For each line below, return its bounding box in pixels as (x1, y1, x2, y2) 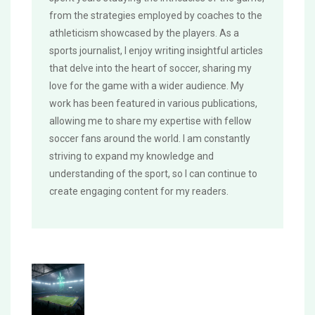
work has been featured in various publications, (49, 98, 257, 110)
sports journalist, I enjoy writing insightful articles (49, 45, 263, 57)
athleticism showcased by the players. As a (49, 27, 239, 39)
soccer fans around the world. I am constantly (49, 133, 250, 145)
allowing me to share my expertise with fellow (49, 115, 252, 127)
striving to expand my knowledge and (49, 150, 214, 162)
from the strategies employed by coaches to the (49, 10, 262, 22)
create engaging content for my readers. (49, 186, 229, 198)
